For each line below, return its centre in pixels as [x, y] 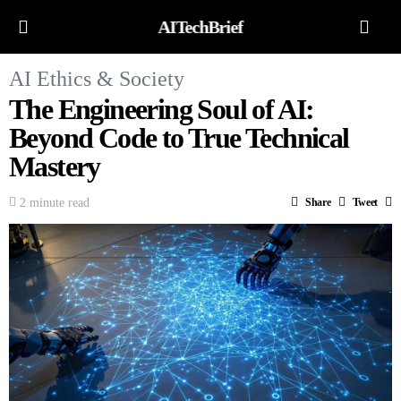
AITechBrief [200, 27]
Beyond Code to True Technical [179, 138]
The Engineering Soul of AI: [162, 109]
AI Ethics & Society [97, 79]
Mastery [55, 166]
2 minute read [55, 202]
